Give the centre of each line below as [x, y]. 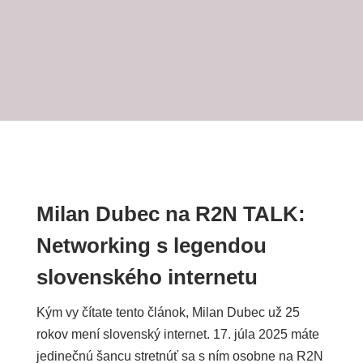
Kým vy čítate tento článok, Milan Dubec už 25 [168, 312]
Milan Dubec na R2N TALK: [171, 214]
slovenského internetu [147, 277]
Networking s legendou [151, 246]
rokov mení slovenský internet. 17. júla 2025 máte [177, 334]
